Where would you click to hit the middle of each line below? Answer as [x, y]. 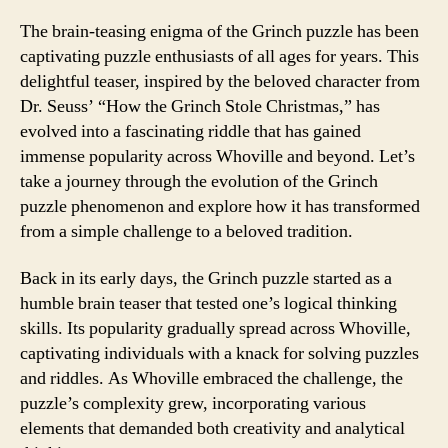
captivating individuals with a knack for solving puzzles [219, 353]
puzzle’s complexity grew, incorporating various [193, 403]
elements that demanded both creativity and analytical [212, 428]
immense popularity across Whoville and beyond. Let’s [217, 156]
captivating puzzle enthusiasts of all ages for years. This [219, 56]
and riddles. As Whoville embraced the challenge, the [211, 378]
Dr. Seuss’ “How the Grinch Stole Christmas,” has [200, 106]
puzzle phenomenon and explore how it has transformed [220, 206]
